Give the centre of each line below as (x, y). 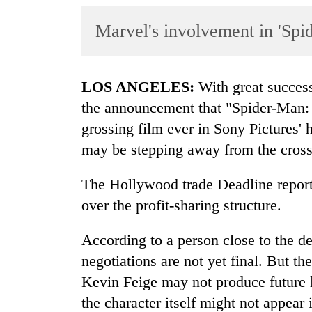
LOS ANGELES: (143, 87)
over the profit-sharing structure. (181, 205)
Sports (28, 57)
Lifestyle (33, 111)
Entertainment (45, 84)
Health (29, 220)
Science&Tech (46, 138)
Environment (42, 193)
